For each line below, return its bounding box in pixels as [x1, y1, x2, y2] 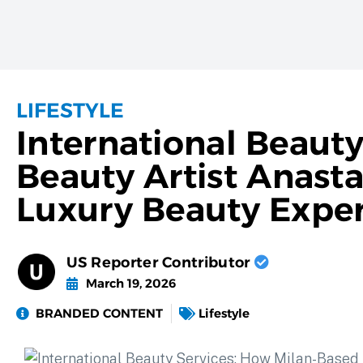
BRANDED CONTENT [36, 305, 163, 321]
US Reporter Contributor [66, 254, 254, 271]
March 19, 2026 [85, 275, 176, 291]
